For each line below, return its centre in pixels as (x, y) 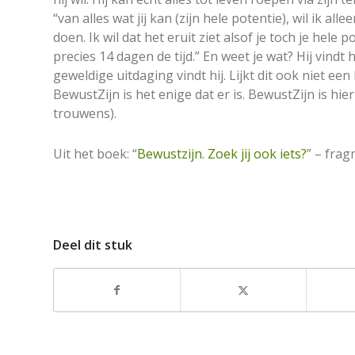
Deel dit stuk (93, 245)
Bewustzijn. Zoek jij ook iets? (222, 154)
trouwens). (85, 114)
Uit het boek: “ (95, 154)
